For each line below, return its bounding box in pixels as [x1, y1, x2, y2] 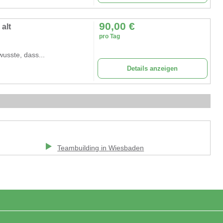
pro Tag [99, 32, 120, 40]
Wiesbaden [109, 144, 144, 152]
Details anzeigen [127, 64, 178, 72]
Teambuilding [57, 144, 100, 152]
